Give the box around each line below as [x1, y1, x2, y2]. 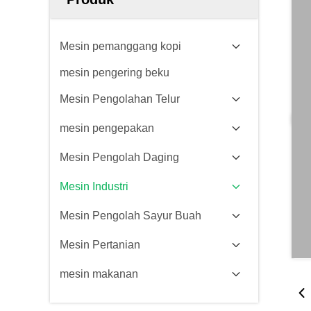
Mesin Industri [60, 180, 128, 192]
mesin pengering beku [60, 67, 169, 78]
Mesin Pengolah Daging [60, 151, 179, 163]
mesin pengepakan [60, 122, 154, 134]
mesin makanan [60, 268, 138, 280]
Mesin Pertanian [60, 239, 140, 251]
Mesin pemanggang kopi [60, 40, 181, 52]
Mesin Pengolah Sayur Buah [60, 210, 201, 221]
